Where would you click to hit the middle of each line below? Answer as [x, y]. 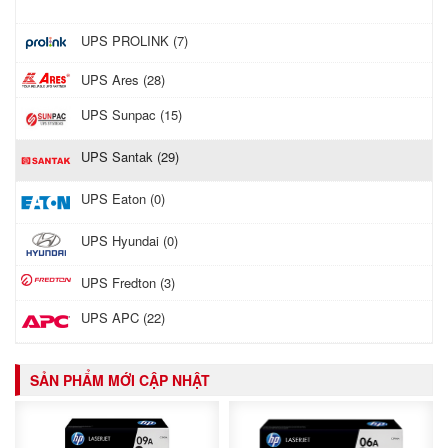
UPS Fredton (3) [128, 283]
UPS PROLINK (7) [134, 40]
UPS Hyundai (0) [129, 241]
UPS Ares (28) [123, 80]
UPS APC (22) [123, 318]
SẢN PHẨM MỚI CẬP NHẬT [120, 380]
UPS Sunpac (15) [131, 115]
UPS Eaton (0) [123, 199]
